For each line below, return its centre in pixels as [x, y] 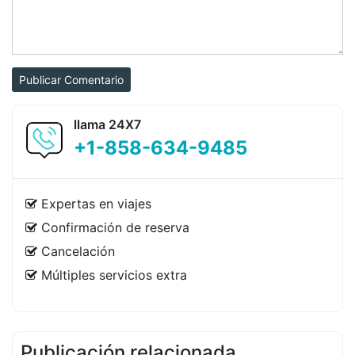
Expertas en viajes [96, 204]
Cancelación [78, 251]
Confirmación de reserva [115, 227]
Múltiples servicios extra [114, 275]
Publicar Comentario [94, 80]
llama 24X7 [107, 124]
